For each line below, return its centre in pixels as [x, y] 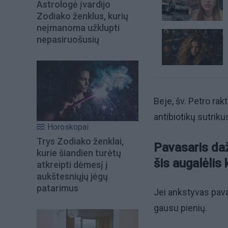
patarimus [58, 188]
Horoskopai [68, 127]
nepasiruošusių [68, 40]
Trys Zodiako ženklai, [80, 141]
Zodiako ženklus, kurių [82, 16]
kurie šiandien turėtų [79, 153]
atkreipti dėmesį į [72, 164]
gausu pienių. [181, 208]
